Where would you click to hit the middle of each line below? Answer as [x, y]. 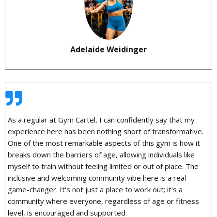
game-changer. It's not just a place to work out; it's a [95, 189]
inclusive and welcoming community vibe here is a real [97, 178]
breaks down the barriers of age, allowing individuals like [101, 154]
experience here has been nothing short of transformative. [106, 131]
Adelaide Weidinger [108, 49]
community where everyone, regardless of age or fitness [103, 201]
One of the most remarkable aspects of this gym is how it [104, 143]
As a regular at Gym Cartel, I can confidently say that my [101, 119]
